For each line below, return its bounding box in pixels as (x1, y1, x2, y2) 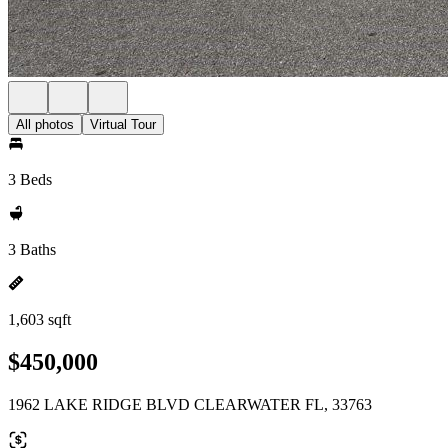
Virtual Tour (90, 117, 156, 132)
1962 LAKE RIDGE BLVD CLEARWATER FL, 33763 (8, 395, 372, 413)
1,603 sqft (8, 311, 71, 328)
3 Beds (8, 171, 52, 188)
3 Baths (8, 241, 56, 258)
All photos (16, 117, 74, 132)
